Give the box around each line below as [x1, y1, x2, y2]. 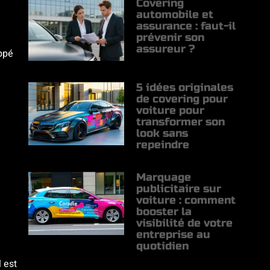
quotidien [136, 239, 189, 253]
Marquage [136, 171, 192, 184]
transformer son [136, 115, 225, 129]
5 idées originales [136, 81, 234, 95]
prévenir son [136, 31, 205, 45]
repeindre [136, 138, 190, 152]
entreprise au [136, 228, 211, 242]
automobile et [136, 8, 214, 22]
